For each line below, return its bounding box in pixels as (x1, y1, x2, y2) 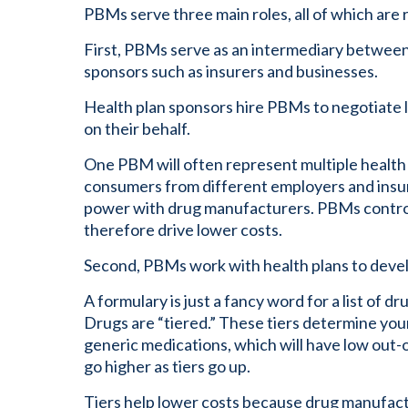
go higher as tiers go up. (84, 356, 250, 376)
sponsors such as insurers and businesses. (84, 61, 378, 81)
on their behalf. (84, 118, 190, 138)
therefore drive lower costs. (84, 219, 282, 240)
